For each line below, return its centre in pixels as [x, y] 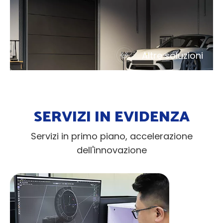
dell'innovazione [111, 150]
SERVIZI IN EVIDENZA [111, 115]
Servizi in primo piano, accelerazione [111, 136]
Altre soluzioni [172, 55]
